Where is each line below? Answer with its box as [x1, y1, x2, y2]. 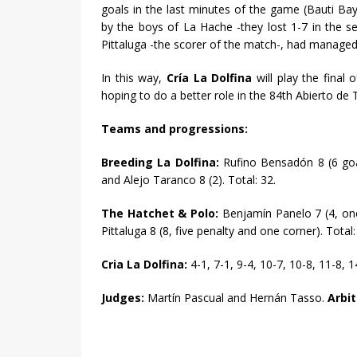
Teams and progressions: [101, 121, 248, 137]
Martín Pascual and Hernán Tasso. [147, 290, 328, 306]
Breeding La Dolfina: [101, 155, 224, 171]
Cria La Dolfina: [101, 257, 190, 273]
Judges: [101, 290, 147, 306]
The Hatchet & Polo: [101, 206, 222, 222]
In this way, [101, 70, 167, 86]
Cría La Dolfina [166, 70, 253, 86]
